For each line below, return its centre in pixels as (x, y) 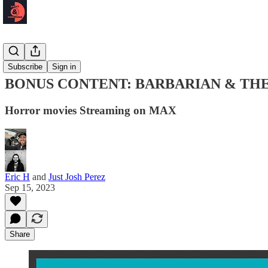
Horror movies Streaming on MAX (91, 110)
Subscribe (25, 67)
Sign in (64, 67)
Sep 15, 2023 (30, 187)
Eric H (17, 176)
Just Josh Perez (77, 176)
